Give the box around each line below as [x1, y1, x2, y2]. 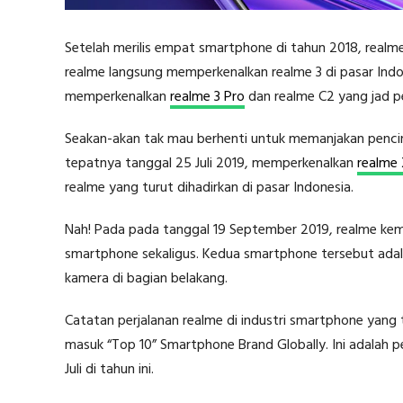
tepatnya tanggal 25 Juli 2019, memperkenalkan [65, 151, 357, 175]
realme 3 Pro [170, 85, 245, 109]
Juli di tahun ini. [65, 357, 154, 381]
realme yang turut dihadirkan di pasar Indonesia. [65, 175, 354, 200]
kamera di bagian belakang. [65, 266, 228, 291]
